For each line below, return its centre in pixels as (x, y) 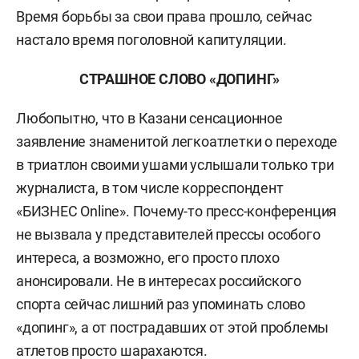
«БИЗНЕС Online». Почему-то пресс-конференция (177, 211)
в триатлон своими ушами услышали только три (175, 165)
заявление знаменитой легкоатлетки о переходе (177, 141)
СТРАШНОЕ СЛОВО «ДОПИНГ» (179, 79)
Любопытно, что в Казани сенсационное (149, 118)
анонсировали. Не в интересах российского (159, 281)
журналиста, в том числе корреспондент (150, 188)
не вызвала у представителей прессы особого (168, 234)
